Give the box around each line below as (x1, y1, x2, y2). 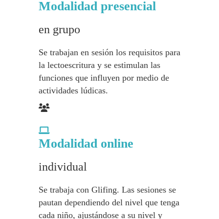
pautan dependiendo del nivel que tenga (39, 197, 179, 207)
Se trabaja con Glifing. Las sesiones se (39, 185, 176, 195)
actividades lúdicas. (39, 86, 108, 95)
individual (39, 160, 87, 173)
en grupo (39, 23, 80, 36)
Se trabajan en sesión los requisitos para (39, 47, 180, 57)
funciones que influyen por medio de (39, 73, 169, 83)
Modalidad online (39, 136, 133, 151)
